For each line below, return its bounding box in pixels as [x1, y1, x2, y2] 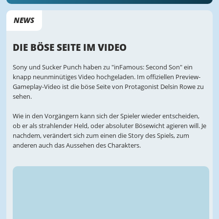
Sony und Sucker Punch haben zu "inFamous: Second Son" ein [12, 63, 193, 72]
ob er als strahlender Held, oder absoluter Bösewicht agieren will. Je [12, 121, 206, 131]
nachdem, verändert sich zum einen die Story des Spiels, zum [12, 131, 189, 140]
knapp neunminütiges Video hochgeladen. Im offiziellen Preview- [12, 72, 200, 82]
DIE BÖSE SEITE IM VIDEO [12, 40, 127, 54]
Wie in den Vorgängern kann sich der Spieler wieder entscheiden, [12, 111, 199, 121]
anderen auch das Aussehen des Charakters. [12, 141, 141, 150]
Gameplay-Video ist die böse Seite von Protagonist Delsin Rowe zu [12, 82, 204, 91]
